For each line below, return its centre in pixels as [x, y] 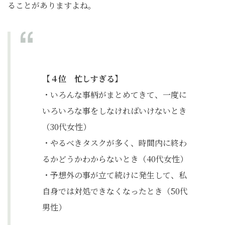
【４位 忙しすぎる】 [82, 79]
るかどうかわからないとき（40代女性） [115, 159]
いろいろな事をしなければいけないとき [115, 111]
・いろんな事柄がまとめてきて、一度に [115, 95]
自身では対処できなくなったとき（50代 [115, 191]
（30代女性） [67, 127]
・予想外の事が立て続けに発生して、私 [115, 175]
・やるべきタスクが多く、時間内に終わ [115, 143]
